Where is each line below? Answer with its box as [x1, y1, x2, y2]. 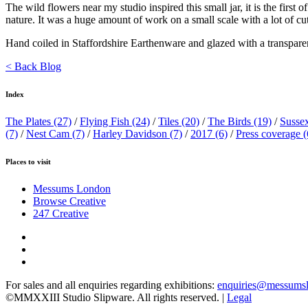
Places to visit [5, 157, 51, 166]
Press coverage [236, 127, 300, 140]
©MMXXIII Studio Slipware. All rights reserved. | [5, 291, 227, 303]
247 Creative [33, 207, 89, 219]
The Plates [5, 115, 51, 127]
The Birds [208, 115, 251, 127]
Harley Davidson [93, 127, 167, 140]
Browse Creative [33, 195, 106, 207]
